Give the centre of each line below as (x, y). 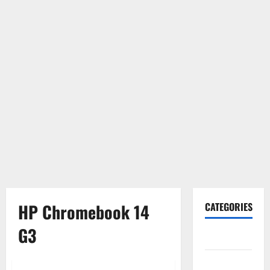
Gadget (218, 237)
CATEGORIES (228, 207)
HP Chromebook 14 (84, 212)
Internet (221, 262)
